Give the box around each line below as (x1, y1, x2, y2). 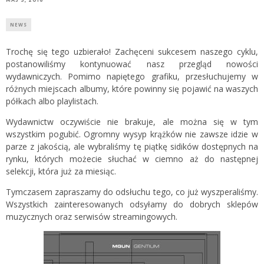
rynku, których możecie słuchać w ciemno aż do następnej (6, 153, 258, 164)
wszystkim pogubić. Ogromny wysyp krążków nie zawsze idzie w (6, 128, 258, 140)
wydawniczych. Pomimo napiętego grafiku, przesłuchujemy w (6, 70, 258, 82)
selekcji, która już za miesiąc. (6, 165, 116, 177)
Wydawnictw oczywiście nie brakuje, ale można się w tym (6, 115, 258, 127)
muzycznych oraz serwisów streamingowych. (6, 210, 177, 222)
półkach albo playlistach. (6, 95, 98, 107)
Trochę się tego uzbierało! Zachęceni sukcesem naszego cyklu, (6, 45, 258, 57)
